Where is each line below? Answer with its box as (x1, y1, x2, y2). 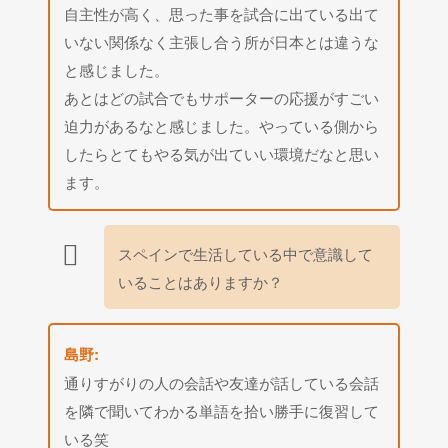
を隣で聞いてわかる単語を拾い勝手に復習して (64, 398, 380, 421)
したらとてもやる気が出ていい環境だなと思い (64, 141, 380, 164)
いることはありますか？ (118, 269, 284, 292)
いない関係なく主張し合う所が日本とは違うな (64, 29, 380, 52)
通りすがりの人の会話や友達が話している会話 (64, 370, 380, 393)
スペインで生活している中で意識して (118, 241, 374, 264)
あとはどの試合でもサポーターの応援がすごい (64, 85, 380, 108)
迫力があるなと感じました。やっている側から (64, 113, 380, 136)
